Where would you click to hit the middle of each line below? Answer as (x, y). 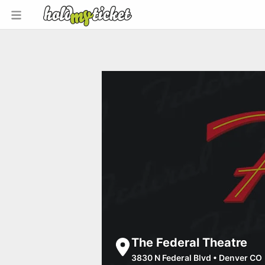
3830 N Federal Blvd (171, 257)
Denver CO (240, 257)
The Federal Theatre (189, 242)
